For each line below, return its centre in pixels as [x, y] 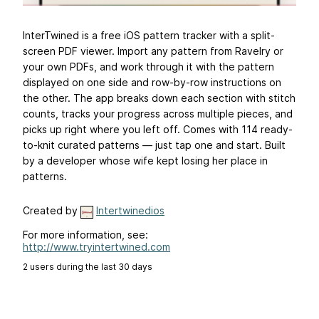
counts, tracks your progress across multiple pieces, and [158, 114]
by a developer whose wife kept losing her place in [145, 161]
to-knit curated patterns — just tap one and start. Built [154, 145]
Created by [52, 211]
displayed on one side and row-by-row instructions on [152, 83]
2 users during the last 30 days [88, 266]
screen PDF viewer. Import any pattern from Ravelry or [153, 51]
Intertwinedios [130, 211]
